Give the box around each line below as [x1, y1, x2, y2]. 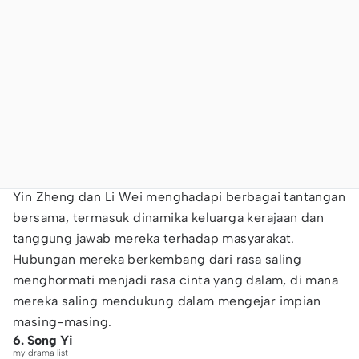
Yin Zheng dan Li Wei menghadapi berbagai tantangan [13, 189, 345, 204]
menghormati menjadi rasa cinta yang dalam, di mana [13, 272, 338, 288]
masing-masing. [13, 314, 112, 329]
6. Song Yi [13, 333, 73, 348]
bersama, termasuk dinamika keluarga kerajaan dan [13, 210, 325, 225]
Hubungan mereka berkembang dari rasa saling [13, 252, 302, 267]
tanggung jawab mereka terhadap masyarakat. [13, 231, 295, 246]
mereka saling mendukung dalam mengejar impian [13, 293, 321, 309]
